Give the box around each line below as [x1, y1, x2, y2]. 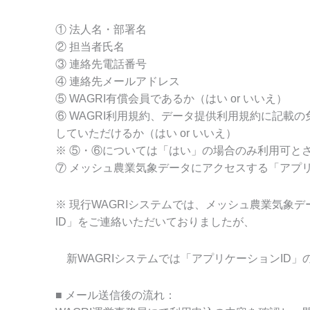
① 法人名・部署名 [55, 24, 147, 36]
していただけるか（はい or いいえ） [55, 127, 237, 140]
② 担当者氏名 [55, 41, 125, 53]
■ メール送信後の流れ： [55, 289, 176, 302]
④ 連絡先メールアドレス [55, 75, 180, 88]
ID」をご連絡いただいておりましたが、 [55, 216, 255, 228]
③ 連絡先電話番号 [55, 58, 147, 71]
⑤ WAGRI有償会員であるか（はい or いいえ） [55, 93, 287, 105]
